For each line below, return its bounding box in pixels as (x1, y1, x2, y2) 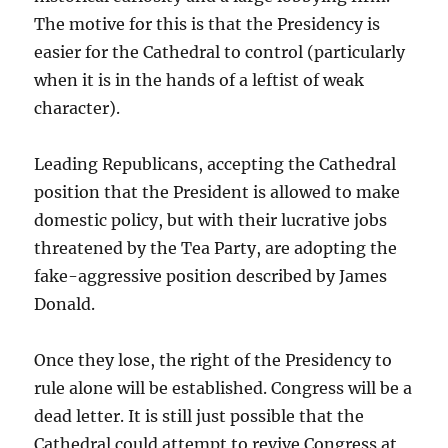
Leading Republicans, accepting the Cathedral (34, 154, 397, 174)
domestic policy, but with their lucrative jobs (34, 210, 388, 230)
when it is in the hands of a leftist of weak (34, 70, 365, 90)
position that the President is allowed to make (34, 182, 401, 202)
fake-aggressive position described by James (34, 266, 388, 286)
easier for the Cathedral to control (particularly (34, 42, 406, 62)
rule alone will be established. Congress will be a (34, 378, 413, 398)
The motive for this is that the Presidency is (34, 14, 381, 34)
